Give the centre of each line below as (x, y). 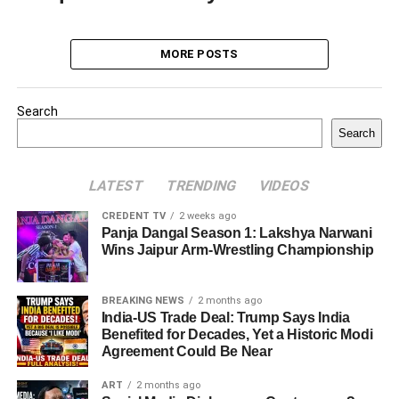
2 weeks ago (207, 216)
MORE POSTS (199, 53)
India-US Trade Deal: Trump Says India (225, 317)
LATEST (116, 185)
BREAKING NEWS (142, 300)
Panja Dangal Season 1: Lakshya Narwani (236, 232)
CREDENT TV (133, 216)
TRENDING (201, 185)
